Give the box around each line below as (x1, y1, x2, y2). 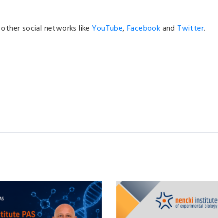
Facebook (127, 22, 161, 35)
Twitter (177, 22, 204, 35)
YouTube (92, 22, 123, 35)
